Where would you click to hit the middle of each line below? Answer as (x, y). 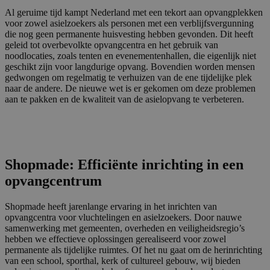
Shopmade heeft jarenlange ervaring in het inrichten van (111, 207)
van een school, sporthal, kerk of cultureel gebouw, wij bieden (123, 261)
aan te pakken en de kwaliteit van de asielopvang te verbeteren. (124, 99)
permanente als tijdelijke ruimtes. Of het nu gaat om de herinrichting (133, 250)
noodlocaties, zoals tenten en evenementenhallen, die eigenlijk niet (130, 56)
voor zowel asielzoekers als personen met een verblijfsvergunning (129, 24)
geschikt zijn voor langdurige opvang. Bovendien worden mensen (130, 67)
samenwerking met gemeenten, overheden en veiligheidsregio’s (125, 228)
